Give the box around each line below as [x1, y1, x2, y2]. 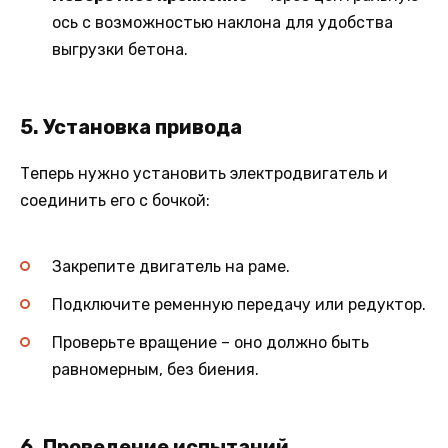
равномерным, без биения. [52, 360, 259, 379]
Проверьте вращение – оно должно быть [52, 333, 369, 352]
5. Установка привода [20, 115, 242, 140]
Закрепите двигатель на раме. [52, 256, 290, 276]
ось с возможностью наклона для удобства [52, 13, 393, 33]
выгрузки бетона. [52, 40, 188, 60]
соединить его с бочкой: [20, 191, 210, 211]
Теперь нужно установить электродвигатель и [20, 164, 388, 184]
